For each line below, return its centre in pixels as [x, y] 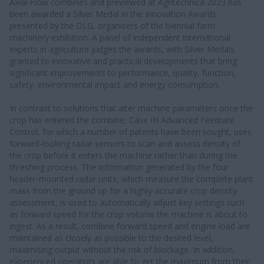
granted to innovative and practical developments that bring [123, 61]
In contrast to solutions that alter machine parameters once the [131, 108]
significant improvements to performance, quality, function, [123, 72]
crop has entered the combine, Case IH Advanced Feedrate [122, 120]
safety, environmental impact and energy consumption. [115, 84]
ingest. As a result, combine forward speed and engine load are [130, 226]
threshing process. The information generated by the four [119, 167]
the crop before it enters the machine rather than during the [123, 155]
